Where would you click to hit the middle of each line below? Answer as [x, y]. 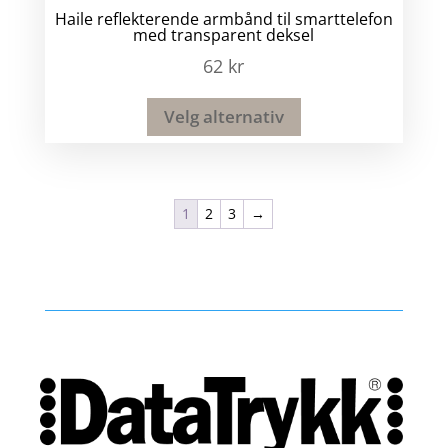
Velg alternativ [223, 116]
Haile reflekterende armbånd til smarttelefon [223, 18]
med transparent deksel [224, 34]
